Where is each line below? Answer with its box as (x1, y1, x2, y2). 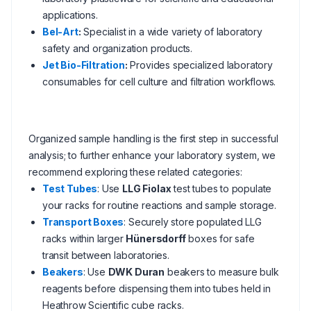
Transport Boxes (42, 216, 124, 228)
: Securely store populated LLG (124, 216, 262, 228)
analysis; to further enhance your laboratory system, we (28, 149, 276, 161)
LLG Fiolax (122, 183, 171, 194)
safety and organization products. (42, 42, 193, 54)
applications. (42, 9, 98, 21)
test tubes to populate (171, 183, 272, 194)
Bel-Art (42, 26, 78, 37)
